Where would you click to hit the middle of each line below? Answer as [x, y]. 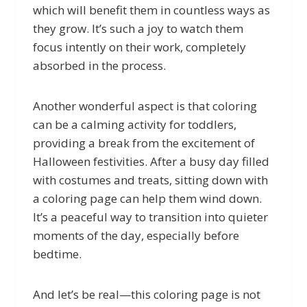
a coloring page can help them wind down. [147, 198]
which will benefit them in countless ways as [151, 10]
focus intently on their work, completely [139, 47]
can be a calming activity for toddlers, [135, 124]
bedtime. [57, 254]
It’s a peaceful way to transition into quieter [150, 217]
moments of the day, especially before [136, 235]
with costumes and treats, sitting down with [150, 180]
